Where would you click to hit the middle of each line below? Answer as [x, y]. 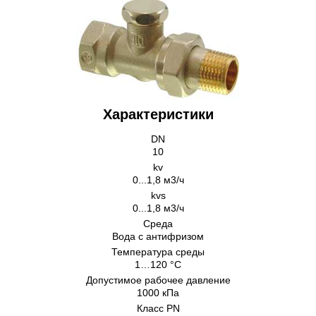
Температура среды [158, 252]
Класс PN [158, 308]
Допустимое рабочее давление [158, 280]
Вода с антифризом [158, 236]
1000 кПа [158, 293]
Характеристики [158, 114]
